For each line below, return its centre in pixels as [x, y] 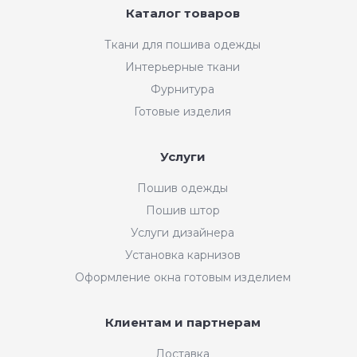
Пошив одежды [182, 188]
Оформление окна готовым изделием [182, 277]
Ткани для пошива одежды [182, 44]
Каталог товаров [182, 13]
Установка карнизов [182, 255]
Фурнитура [182, 89]
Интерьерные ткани [182, 67]
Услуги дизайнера [182, 232]
